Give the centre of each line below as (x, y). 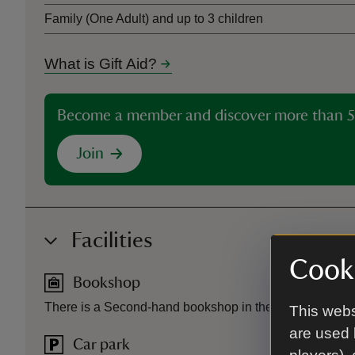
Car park (101, 345)
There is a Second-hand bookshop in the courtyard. (188, 307)
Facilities (112, 240)
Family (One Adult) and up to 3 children (154, 19)
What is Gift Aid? (101, 64)
